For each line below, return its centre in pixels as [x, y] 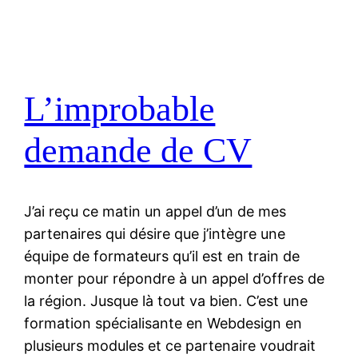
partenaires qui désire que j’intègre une [155, 234]
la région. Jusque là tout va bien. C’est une [166, 301]
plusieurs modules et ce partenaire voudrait [170, 346]
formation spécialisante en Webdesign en [163, 324]
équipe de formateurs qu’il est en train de [162, 257]
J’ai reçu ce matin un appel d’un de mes [155, 212]
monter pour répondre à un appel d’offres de [175, 279]
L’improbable [120, 109]
